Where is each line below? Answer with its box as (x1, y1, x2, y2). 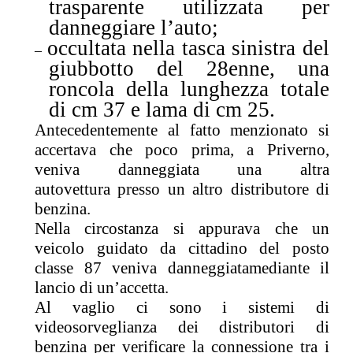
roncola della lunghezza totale (49, 76, 329, 101)
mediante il (248, 258, 329, 277)
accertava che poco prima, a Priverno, (35, 139, 329, 159)
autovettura (35, 179, 110, 199)
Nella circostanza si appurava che (35, 218, 298, 238)
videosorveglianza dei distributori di (35, 317, 329, 336)
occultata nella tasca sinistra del (46, 35, 330, 60)
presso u (117, 179, 176, 199)
